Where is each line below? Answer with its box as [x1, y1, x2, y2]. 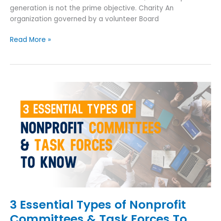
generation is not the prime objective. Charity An [10, 3, 174, 13]
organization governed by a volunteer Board [10, 14, 159, 24]
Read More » [10, 35, 51, 45]
